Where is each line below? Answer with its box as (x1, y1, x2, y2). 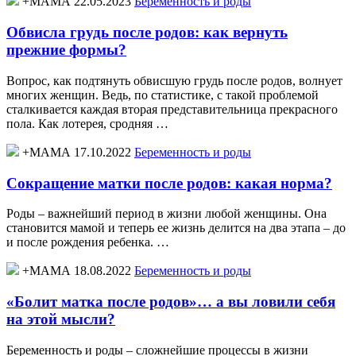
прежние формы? (6, 41, 126, 59)
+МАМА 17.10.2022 (22, 145, 131, 159)
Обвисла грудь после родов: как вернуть (6, 24, 288, 41)
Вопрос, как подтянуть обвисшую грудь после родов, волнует (6, 73, 342, 87)
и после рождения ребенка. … (6, 235, 169, 250)
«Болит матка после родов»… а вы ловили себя (6, 292, 335, 310)
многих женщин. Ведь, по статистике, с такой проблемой (6, 87, 319, 102)
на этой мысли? (6, 310, 115, 327)
